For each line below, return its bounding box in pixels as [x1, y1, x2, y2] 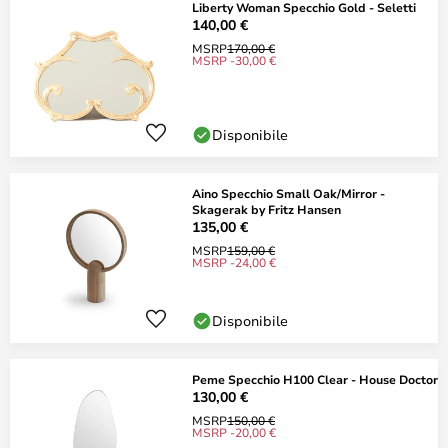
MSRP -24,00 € [192, 254, 276, 270]
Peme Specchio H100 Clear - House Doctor [192, 371, 438, 387]
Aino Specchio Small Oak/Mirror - [192, 185, 385, 201]
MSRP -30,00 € [192, 52, 276, 68]
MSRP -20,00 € [192, 424, 276, 440]
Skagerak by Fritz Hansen [192, 201, 341, 217]
